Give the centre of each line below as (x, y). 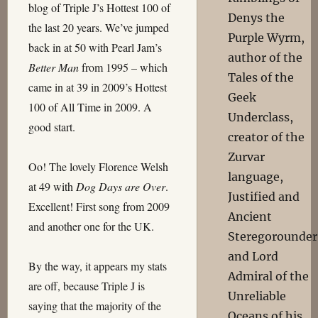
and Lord (253, 256)
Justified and (263, 197)
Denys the (256, 18)
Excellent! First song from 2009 (99, 206)
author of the (265, 57)
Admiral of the (268, 276)
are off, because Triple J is (86, 286)
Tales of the (261, 77)
